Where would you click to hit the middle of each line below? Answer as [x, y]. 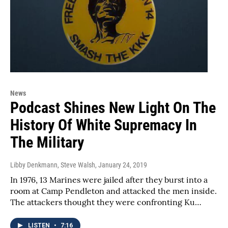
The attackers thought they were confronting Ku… [106, 202]
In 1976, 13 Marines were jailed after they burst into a [109, 179]
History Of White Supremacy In [104, 125]
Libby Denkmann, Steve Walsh [53, 165]
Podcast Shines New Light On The [113, 107]
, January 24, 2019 [121, 165]
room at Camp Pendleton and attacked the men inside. [113, 191]
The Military [47, 142]
